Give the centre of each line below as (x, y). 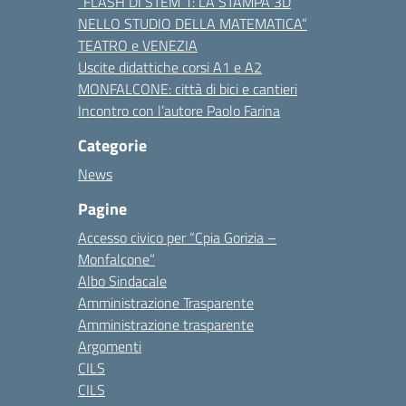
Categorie (112, 145)
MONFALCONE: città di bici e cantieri (188, 89)
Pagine (102, 209)
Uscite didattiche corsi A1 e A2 (170, 67)
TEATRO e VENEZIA (138, 45)
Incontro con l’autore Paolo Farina (179, 111)
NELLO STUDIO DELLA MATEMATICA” (193, 24)
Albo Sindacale (122, 281)
